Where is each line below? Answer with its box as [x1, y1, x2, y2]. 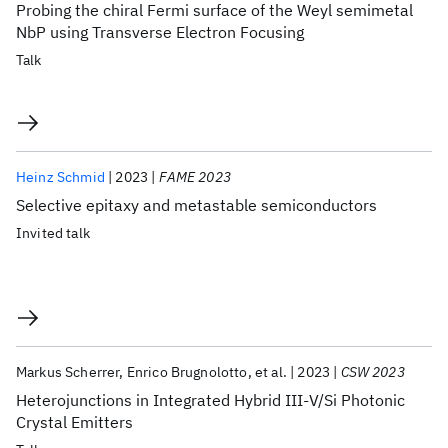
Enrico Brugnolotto [126, 363, 248, 381]
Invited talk [16, 224, 90, 242]
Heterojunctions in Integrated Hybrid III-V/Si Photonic [16, 390, 405, 410]
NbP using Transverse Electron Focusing [16, 22, 304, 42]
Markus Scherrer [16, 363, 120, 381]
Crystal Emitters [16, 412, 133, 432]
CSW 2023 [340, 363, 405, 381]
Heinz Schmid [16, 168, 105, 186]
